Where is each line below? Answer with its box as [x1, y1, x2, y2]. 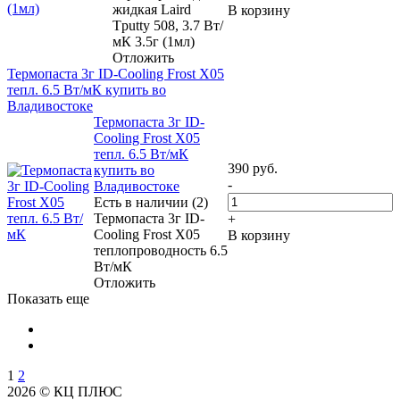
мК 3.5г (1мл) [112, 33, 195, 49]
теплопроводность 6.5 [94, 242, 228, 258]
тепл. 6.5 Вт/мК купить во [7, 81, 166, 97]
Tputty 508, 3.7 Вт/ [112, 17, 223, 33]
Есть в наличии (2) [94, 194, 208, 210]
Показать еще [7, 290, 89, 306]
